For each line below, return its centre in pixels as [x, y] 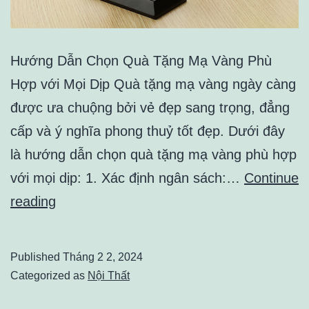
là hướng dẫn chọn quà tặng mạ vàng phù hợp [153, 155]
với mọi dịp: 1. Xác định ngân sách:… [127, 178]
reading [33, 202]
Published [37, 257]
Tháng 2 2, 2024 [103, 257]
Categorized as [49, 276]
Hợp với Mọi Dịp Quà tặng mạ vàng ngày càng [153, 84]
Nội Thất [109, 276]
